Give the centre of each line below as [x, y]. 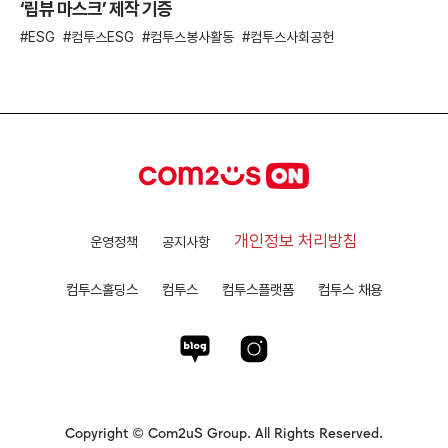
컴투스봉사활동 [192, 36]
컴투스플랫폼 [258, 289]
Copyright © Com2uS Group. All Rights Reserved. [224, 431]
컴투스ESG [102, 36]
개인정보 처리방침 [296, 240]
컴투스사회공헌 [292, 36]
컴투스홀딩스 [102, 289]
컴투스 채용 [350, 289]
